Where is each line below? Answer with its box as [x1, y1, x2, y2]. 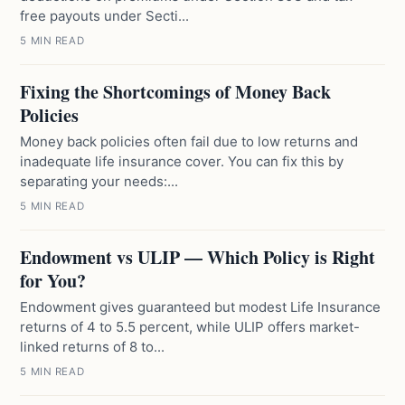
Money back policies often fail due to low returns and [20, 133, 359, 150]
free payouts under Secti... [20, 7, 190, 24]
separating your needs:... [20, 173, 179, 190]
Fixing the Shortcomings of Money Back [20, 79, 332, 105]
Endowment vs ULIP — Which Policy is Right [20, 244, 376, 270]
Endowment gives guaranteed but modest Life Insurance [20, 298, 381, 316]
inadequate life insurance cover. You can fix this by [20, 153, 344, 170]
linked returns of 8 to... [20, 338, 165, 355]
